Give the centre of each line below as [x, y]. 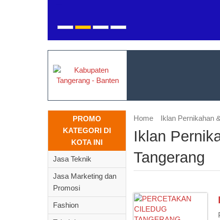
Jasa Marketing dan [85, 176]
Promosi [67, 188]
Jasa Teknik [72, 159]
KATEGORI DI [87, 130]
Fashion [66, 205]
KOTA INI [87, 142]
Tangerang [169, 157]
